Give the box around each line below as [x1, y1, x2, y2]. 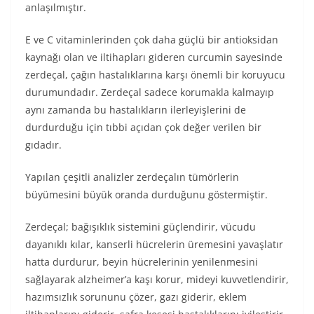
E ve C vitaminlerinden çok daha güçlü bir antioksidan [25, 33, 278, 46]
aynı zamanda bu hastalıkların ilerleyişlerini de [25, 103, 246, 116]
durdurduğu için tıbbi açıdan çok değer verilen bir [25, 121, 261, 134]
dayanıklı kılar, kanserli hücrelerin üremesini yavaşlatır [25, 238, 283, 251]
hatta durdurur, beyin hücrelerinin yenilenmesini [25, 255, 258, 268]
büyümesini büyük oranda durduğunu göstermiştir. [25, 188, 268, 201]
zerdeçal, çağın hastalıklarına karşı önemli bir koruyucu [25, 68, 285, 81]
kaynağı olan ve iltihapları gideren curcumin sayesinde [25, 50, 282, 64]
